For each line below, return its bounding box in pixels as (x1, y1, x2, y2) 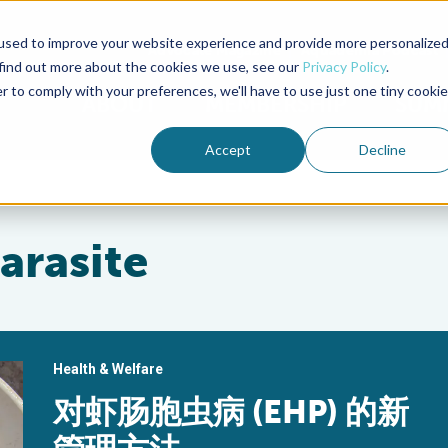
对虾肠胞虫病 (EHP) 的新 (53, 393, 410, 431)
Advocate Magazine (148, 41, 281, 59)
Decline (358, 140, 406, 158)
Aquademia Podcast (301, 41, 438, 59)
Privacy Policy (301, 57, 386, 75)
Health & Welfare (53, 361, 164, 377)
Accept (205, 140, 252, 158)
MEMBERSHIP (205, 91, 347, 118)
